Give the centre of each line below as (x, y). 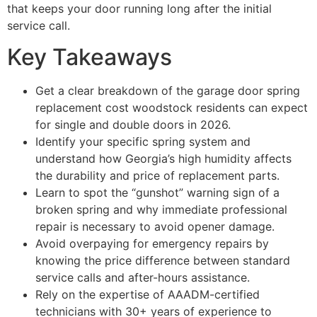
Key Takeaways (90, 57)
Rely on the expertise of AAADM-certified (148, 295)
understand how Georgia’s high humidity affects (163, 159)
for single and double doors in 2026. (133, 125)
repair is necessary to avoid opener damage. (155, 227)
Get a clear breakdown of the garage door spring (168, 91)
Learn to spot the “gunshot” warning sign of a (157, 193)
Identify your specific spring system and (143, 142)
